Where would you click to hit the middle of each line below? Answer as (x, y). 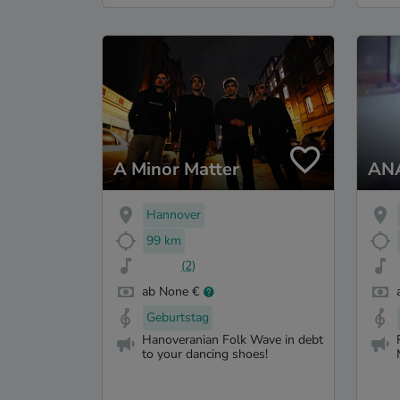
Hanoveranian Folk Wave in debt (233, 339)
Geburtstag (178, 318)
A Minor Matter (176, 169)
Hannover (174, 214)
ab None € (171, 292)
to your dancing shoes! (205, 354)
